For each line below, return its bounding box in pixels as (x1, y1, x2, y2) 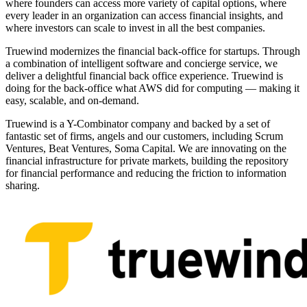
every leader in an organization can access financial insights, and (5, 10, 283, 21)
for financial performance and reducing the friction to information (5, 167, 286, 179)
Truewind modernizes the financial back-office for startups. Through (5, 45, 300, 57)
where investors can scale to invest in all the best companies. (5, 22, 265, 34)
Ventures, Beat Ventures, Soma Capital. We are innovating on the (5, 143, 286, 154)
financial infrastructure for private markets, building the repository (5, 155, 288, 167)
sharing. (5, 180, 40, 191)
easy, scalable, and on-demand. (5, 95, 139, 106)
